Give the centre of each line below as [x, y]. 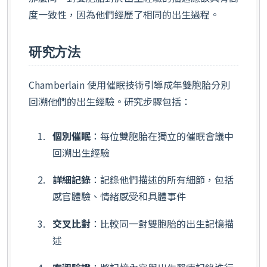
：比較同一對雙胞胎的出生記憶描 [162, 224]
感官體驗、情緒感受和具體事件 [119, 196]
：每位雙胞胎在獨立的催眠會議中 [162, 136]
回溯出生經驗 [81, 152]
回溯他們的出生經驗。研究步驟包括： [110, 102]
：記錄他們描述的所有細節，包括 [162, 180]
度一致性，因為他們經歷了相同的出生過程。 [124, 15]
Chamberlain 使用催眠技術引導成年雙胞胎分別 [129, 85]
